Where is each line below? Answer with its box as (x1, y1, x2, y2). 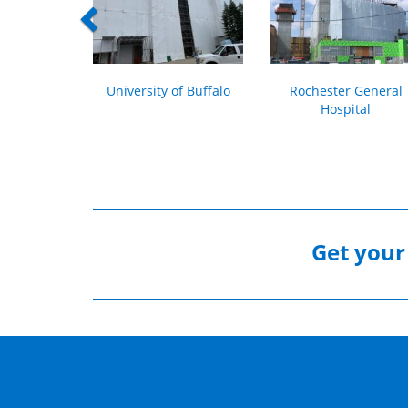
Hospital (321, 100, 371, 117)
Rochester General (289, 82, 403, 99)
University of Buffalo (106, 82, 230, 99)
